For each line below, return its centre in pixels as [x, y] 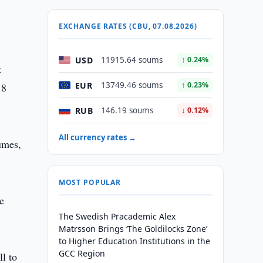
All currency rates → [97, 137]
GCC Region [82, 253]
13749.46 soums [131, 85]
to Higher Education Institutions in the [134, 241]
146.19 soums [127, 110]
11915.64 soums [131, 60]
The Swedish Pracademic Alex [117, 216]
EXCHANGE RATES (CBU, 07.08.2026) [128, 26]
